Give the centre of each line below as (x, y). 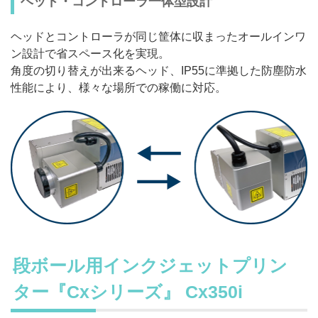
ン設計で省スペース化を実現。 (90, 54)
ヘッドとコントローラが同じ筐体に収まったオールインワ (158, 37)
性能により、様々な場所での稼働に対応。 (119, 88)
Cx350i (212, 291)
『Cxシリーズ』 (115, 291)
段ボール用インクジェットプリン (150, 265)
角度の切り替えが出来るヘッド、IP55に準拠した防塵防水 (159, 71)
